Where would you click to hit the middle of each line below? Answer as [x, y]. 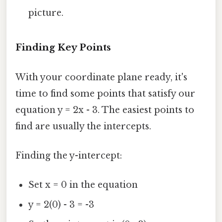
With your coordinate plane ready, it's [101, 77]
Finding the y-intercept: [69, 155]
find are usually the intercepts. [83, 126]
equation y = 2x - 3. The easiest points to [105, 110]
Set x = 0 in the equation [83, 185]
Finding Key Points [63, 48]
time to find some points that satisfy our [105, 93]
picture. [46, 13]
